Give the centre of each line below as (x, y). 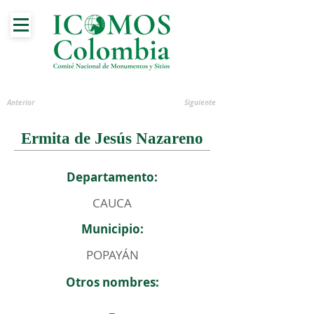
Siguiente (200, 102)
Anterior (21, 102)
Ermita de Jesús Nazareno (112, 138)
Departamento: (112, 177)
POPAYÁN (112, 255)
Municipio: (112, 229)
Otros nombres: (112, 282)
